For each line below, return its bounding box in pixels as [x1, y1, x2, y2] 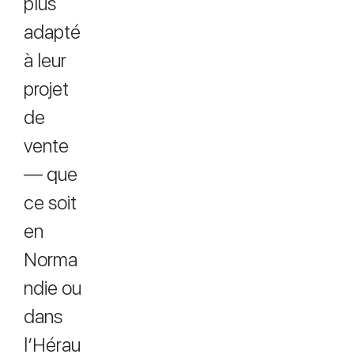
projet [24, 77, 69, 100]
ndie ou [24, 277, 81, 299]
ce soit [24, 191, 77, 214]
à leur [24, 49, 66, 72]
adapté [24, 21, 81, 43]
